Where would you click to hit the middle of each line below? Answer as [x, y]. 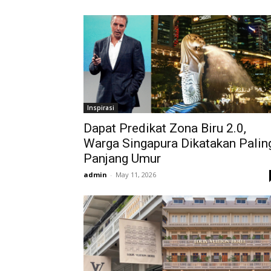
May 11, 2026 [136, 175]
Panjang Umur [122, 158]
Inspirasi [101, 108]
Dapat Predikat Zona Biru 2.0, [165, 128]
